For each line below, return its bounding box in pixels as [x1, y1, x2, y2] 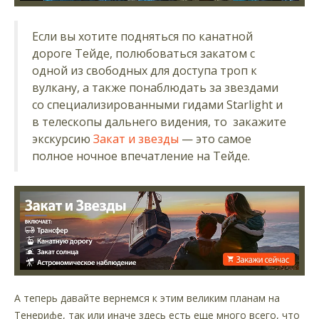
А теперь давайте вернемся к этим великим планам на [14, 291, 280, 305]
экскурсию [32, 131, 93, 147]
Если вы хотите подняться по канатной [32, 28, 253, 45]
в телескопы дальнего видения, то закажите [32, 114, 286, 130]
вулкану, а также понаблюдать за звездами [32, 80, 278, 96]
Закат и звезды [93, 131, 179, 147]
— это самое [179, 131, 251, 147]
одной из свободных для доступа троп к [32, 63, 257, 79]
